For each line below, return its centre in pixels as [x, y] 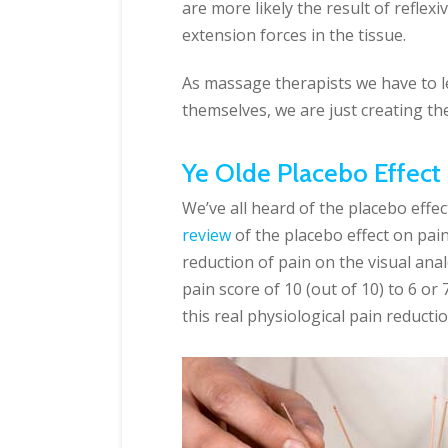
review [206, 235]
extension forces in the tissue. [294, 35]
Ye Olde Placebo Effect [311, 172]
